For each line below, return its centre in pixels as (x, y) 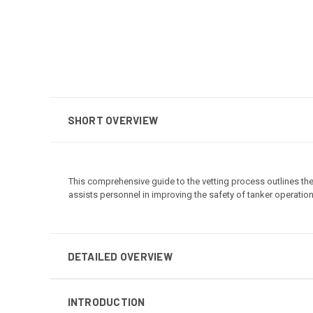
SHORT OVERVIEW (112, 120)
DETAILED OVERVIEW (120, 256)
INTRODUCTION (106, 301)
